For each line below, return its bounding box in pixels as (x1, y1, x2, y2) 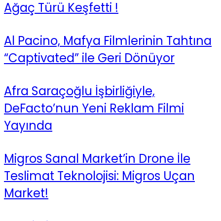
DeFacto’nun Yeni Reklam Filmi (4, 100, 184, 116)
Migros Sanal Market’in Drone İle (4, 150, 190, 167)
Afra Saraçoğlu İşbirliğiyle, (4, 82, 155, 99)
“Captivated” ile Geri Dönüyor (4, 49, 175, 66)
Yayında (4, 117, 52, 134)
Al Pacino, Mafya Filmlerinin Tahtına (4, 32, 212, 49)
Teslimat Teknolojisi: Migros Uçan (4, 167, 195, 184)
